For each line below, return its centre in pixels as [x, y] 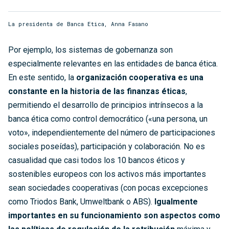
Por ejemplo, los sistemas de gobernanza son [90, 50]
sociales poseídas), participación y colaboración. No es [107, 147]
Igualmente [176, 202]
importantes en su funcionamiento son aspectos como [114, 216]
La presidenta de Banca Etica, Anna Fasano [78, 24]
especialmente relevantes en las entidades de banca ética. [113, 64]
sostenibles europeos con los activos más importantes [107, 174]
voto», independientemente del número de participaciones [112, 133]
